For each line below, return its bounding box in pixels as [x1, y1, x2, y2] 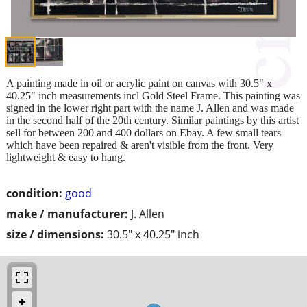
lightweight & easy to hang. [6, 151, 125, 163]
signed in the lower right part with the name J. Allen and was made [6, 101, 294, 114]
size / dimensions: [6, 226, 104, 242]
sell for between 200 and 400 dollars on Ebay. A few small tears [6, 126, 281, 138]
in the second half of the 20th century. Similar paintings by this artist [6, 114, 299, 126]
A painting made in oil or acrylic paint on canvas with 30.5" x [6, 77, 272, 89]
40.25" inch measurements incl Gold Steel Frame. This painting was [6, 89, 300, 101]
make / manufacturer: [6, 206, 128, 221]
